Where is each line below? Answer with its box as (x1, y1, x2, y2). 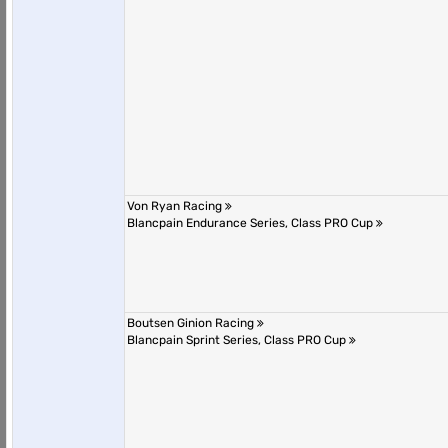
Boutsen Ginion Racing (127, 316, 257, 330)
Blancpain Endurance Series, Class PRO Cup (127, 216, 376, 230)
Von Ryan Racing (127, 199, 225, 213)
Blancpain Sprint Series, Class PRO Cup (127, 333, 349, 347)
